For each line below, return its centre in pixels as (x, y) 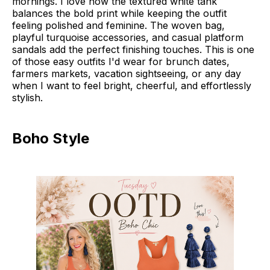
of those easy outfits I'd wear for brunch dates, (121, 62)
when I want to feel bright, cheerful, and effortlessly (132, 86)
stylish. (27, 98)
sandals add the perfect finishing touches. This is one (133, 50)
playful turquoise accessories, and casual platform (128, 38)
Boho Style (51, 139)
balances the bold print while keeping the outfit (119, 14)
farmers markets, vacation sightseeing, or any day (127, 74)
